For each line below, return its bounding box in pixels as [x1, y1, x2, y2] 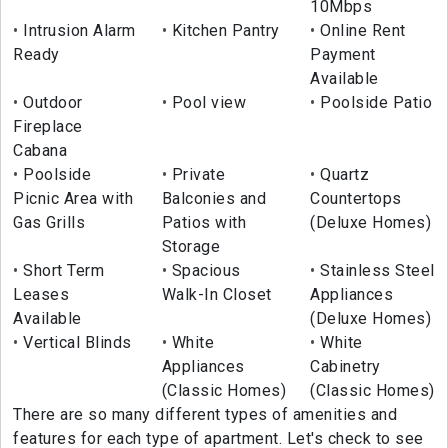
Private [167, 165, 226, 185]
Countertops [310, 189, 402, 209]
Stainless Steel [315, 261, 435, 281]
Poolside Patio [315, 93, 433, 113]
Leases [13, 285, 69, 305]
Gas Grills [13, 213, 85, 233]
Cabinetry [310, 357, 381, 377]
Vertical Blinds [18, 333, 132, 353]
